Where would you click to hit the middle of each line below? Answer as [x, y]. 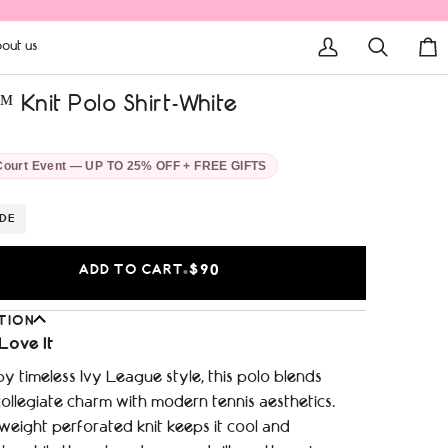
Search [392, 58]
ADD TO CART [131, 271]
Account [347, 83]
